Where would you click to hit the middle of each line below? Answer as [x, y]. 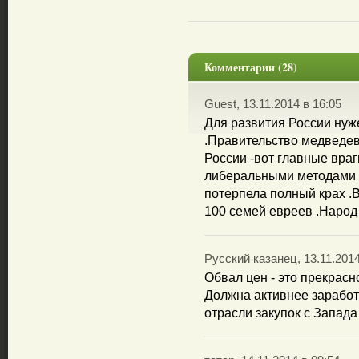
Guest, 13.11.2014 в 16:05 [273, 104]
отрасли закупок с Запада [281, 313]
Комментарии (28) [251, 67]
